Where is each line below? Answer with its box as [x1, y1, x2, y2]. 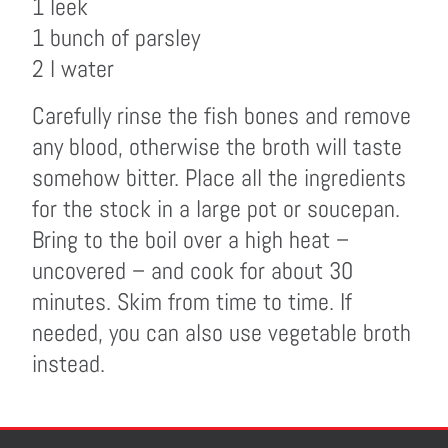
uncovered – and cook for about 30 [32, 255, 353, 286]
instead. [32, 348, 105, 379]
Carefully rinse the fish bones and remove [32, 100, 411, 131]
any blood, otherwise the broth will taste [32, 131, 402, 162]
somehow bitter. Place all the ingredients [32, 162, 406, 193]
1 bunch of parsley [32, 22, 200, 53]
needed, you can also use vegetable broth [32, 317, 411, 348]
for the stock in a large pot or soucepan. [32, 193, 400, 224]
